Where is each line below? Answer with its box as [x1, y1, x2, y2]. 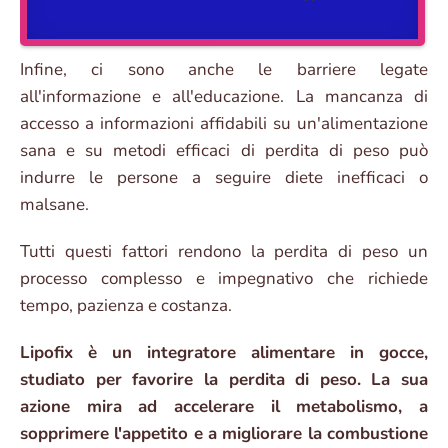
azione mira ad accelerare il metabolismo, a [20, 395, 428, 419]
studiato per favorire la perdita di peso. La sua [20, 368, 428, 392]
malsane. [20, 193, 89, 217]
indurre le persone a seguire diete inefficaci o [20, 166, 428, 190]
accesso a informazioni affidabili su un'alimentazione [20, 112, 428, 136]
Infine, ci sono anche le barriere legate [20, 58, 428, 82]
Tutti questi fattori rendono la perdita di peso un [20, 240, 428, 264]
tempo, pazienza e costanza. [20, 294, 232, 318]
